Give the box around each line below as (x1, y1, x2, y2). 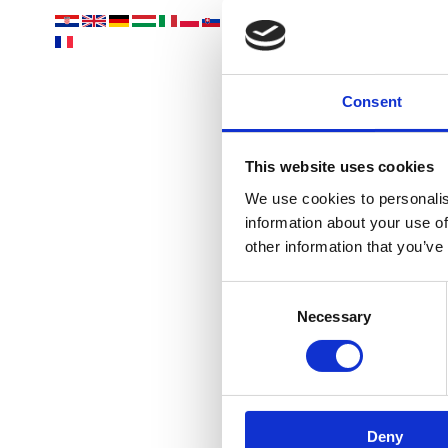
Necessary (297, 307, 371, 325)
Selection (221, 308, 282, 326)
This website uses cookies (244, 158, 434, 176)
